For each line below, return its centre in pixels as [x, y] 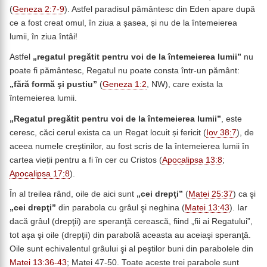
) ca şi [244, 194]
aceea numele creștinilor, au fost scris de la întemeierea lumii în [129, 146]
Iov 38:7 [221, 132]
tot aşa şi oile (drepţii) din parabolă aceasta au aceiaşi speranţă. [130, 235]
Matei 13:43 [207, 208]
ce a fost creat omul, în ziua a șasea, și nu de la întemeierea [123, 23]
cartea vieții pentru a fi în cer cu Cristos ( [86, 160]
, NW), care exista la [185, 85]
